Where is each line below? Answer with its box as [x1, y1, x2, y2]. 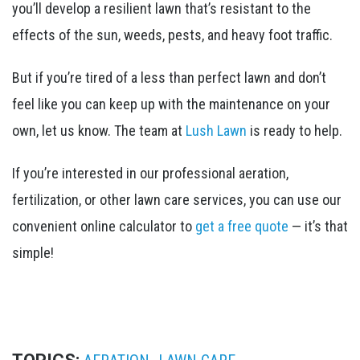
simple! [12, 243, 54, 261]
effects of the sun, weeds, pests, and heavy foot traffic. [12, 26, 333, 43]
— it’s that [288, 217, 348, 235]
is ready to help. [247, 121, 342, 139]
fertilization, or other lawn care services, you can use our [12, 190, 342, 208]
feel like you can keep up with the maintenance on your [12, 95, 330, 112]
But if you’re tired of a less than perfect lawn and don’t [12, 68, 326, 86]
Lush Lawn [186, 121, 247, 139]
